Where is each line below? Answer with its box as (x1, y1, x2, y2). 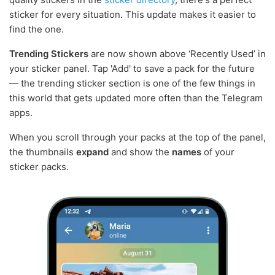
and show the (109, 146, 172, 158)
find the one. (9, 23, 64, 36)
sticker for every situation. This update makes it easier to (9, 9, 256, 21)
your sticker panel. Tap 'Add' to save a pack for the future (9, 63, 255, 75)
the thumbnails (9, 146, 76, 158)
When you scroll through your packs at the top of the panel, (9, 131, 266, 144)
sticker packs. (9, 161, 69, 173)
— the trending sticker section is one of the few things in (9, 77, 255, 90)
